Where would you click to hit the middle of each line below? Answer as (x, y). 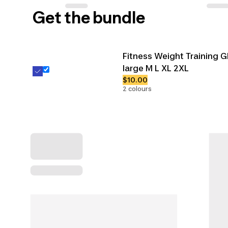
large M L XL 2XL (156, 68)
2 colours (137, 89)
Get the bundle (89, 17)
